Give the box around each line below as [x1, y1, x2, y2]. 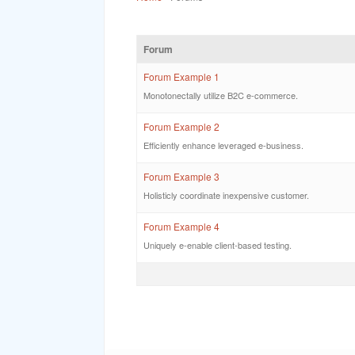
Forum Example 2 [143, 120, 219, 133]
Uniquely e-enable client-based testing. [143, 239, 292, 251]
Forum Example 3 [143, 170, 219, 183]
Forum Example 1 [143, 70, 219, 83]
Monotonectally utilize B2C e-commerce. [143, 89, 298, 101]
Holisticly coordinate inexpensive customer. [143, 189, 309, 201]
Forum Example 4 [143, 219, 219, 233]
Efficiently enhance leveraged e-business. [143, 139, 303, 151]
